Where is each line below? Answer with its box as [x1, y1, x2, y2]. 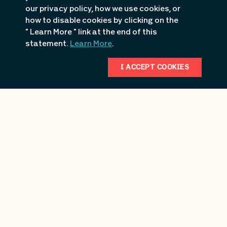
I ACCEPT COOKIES [121, 63, 189, 71]
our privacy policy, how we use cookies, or [25, 5, 180, 13]
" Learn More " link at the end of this [25, 28, 157, 36]
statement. [25, 40, 70, 48]
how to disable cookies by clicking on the [25, 17, 178, 25]
